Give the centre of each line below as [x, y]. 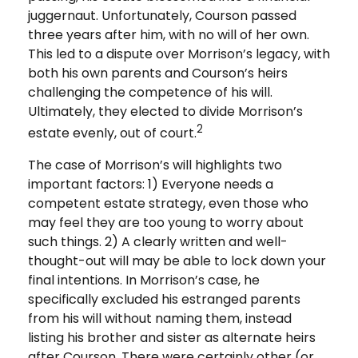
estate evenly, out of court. [112, 133]
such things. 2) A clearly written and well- [158, 241]
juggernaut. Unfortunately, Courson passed [162, 16]
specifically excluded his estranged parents [164, 299]
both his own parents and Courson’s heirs [158, 74]
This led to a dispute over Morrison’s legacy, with [179, 54]
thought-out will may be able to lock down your [177, 261]
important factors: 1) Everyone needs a [151, 184]
